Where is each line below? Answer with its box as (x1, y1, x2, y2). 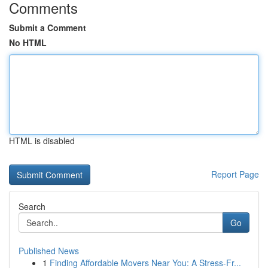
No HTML (9, 36, 47, 48)
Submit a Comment (9, 22, 86, 33)
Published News (19, 245, 79, 257)
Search (19, 200, 45, 212)
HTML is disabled (9, 135, 75, 147)
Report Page (211, 168, 259, 180)
